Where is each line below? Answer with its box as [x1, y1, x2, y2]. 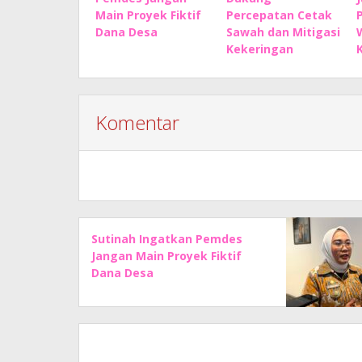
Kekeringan [225, 40, 293, 57]
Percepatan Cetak [225, 6, 332, 23]
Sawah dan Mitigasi [225, 23, 340, 40]
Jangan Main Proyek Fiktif [91, 247, 242, 263]
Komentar [95, 108, 179, 136]
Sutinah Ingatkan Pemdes [91, 230, 242, 246]
